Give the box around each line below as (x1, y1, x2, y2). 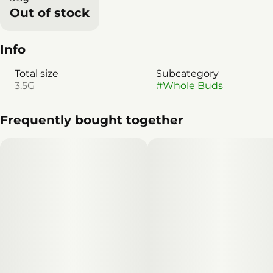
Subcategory (156, 67, 219, 79)
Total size (15, 67, 58, 79)
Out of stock (10, 5, 90, 20)
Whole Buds (163, 79, 223, 91)
